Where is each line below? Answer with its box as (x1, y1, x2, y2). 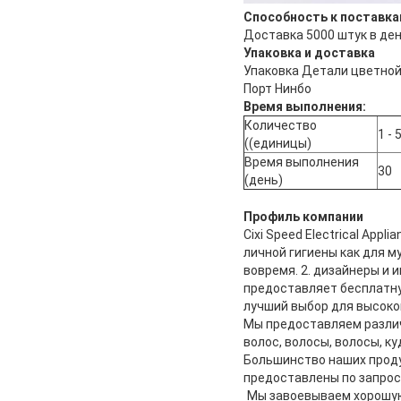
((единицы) (244, 135, 311, 150)
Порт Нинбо (243, 81, 311, 96)
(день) (244, 172, 283, 187)
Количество (244, 117, 317, 132)
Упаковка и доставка (243, 45, 375, 60)
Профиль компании (243, 209, 363, 224)
